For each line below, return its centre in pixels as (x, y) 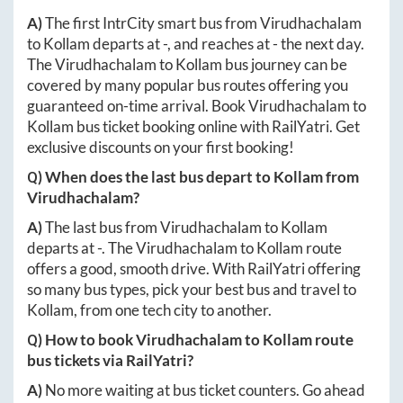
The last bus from (103, 227)
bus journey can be (285, 64)
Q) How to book (81, 339)
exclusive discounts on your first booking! (161, 147)
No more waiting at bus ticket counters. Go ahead (205, 390)
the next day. (321, 43)
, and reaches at (220, 43)
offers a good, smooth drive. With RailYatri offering (194, 268)
